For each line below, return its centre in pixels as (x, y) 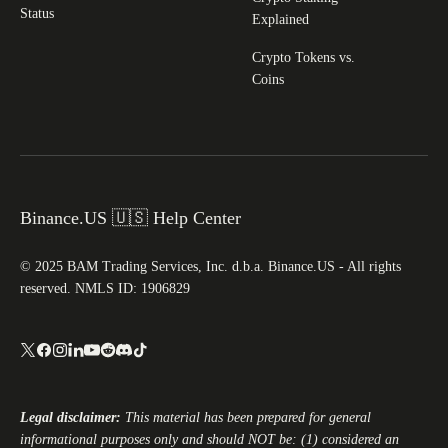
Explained (280, 19)
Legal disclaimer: (72, 418)
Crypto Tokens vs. (303, 57)
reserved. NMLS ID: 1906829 (105, 288)
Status (37, 13)
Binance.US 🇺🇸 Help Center (130, 217)
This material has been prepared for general (248, 418)
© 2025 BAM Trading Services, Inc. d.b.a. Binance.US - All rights (210, 266)
